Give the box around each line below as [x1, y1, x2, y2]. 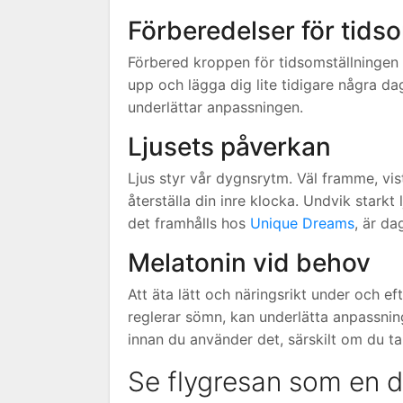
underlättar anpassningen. [128, 97, 303, 116]
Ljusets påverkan [128, 130, 331, 162]
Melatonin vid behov [128, 246, 371, 278]
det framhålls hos [128, 213, 250, 232]
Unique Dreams [250, 213, 354, 232]
